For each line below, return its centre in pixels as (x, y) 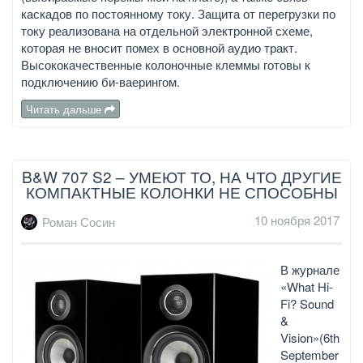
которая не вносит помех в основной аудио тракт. (159, 48)
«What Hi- (307, 286)
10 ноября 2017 (297, 220)
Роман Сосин (79, 222)
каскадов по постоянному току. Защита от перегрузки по (178, 14)
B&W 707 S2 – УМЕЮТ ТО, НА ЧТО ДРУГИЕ (181, 177)
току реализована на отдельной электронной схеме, (167, 31)
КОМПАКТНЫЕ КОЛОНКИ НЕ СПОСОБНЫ (181, 192)
